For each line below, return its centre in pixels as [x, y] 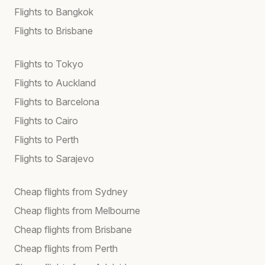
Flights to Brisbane [54, 30]
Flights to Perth [46, 139]
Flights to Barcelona [57, 101]
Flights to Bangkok [54, 12]
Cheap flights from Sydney [71, 191]
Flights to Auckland [55, 83]
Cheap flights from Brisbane [73, 229]
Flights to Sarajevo [54, 158]
